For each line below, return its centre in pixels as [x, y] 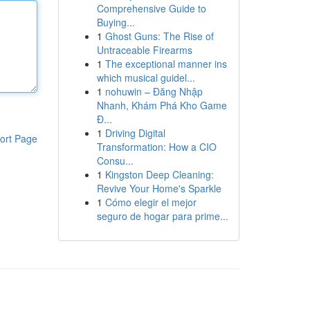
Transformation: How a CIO [156, 147]
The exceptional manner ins [166, 64]
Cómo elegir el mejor [151, 202]
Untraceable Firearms [144, 50]
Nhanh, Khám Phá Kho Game [162, 105]
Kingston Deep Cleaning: [159, 174]
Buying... [116, 22]
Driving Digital [135, 133]
